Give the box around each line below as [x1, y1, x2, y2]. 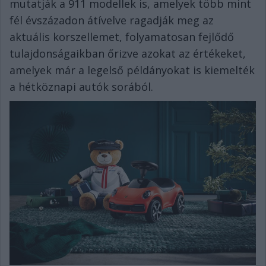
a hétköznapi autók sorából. [9, 80, 153, 94]
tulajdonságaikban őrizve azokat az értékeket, [9, 46, 246, 61]
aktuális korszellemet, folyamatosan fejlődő [9, 30, 234, 44]
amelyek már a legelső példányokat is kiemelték [9, 63, 255, 77]
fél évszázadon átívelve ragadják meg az [9, 13, 214, 27]
